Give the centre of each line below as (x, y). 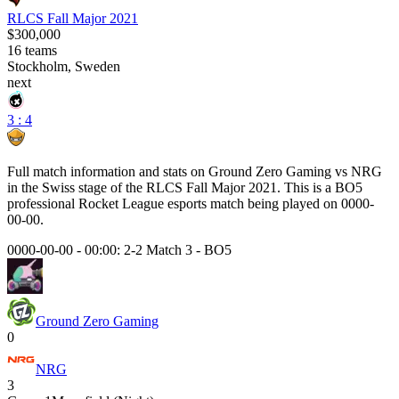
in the (23, 187)
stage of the (110, 187)
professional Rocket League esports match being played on (172, 203)
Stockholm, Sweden (64, 66)
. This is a (306, 187)
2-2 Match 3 (158, 249)
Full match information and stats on (108, 171)
